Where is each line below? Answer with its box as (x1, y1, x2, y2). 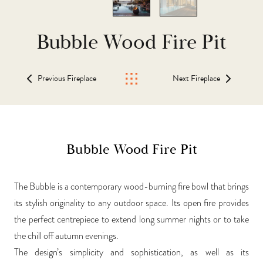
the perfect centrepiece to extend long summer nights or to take (14, 213, 249, 226)
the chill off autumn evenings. (14, 230, 119, 242)
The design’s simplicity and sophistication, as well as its (14, 246, 249, 259)
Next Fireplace (172, 72, 220, 85)
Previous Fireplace (38, 72, 96, 85)
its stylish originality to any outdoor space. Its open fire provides (14, 197, 249, 210)
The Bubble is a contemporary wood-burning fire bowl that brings (14, 180, 249, 193)
